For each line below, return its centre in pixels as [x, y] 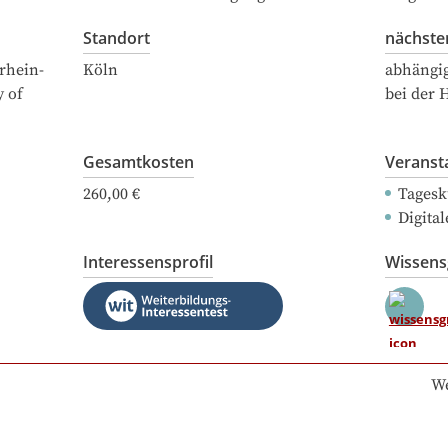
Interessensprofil [148, 262]
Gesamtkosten [138, 162]
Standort [116, 38]
